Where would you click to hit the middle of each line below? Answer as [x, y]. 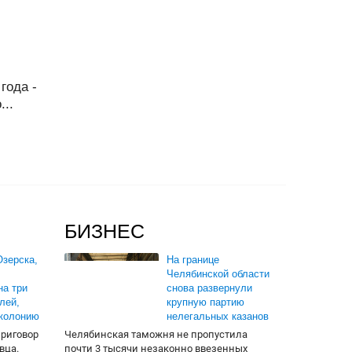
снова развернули [209, 288]
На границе [193, 260]
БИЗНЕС [104, 231]
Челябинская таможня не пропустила [156, 334]
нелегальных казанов [218, 316]
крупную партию [205, 302]
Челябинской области [218, 274]
